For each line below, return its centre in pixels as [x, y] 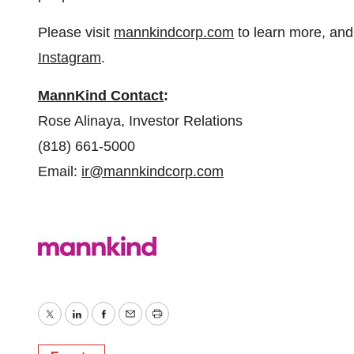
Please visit [76, 32]
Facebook [134, 325]
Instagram [70, 58]
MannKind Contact [101, 96]
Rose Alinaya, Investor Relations [140, 121]
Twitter [70, 325]
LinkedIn [102, 325]
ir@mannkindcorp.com [153, 171]
